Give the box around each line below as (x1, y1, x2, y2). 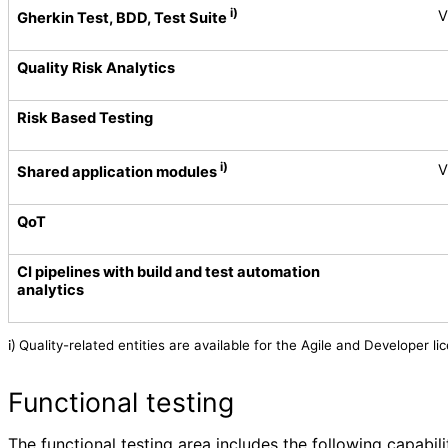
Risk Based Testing (17, 108, 153, 127)
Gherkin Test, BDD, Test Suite (17, 8, 230, 27)
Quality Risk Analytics (17, 58, 175, 77)
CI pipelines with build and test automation (17, 262, 320, 281)
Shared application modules (17, 162, 220, 181)
